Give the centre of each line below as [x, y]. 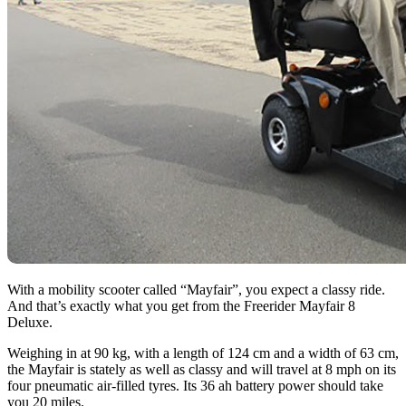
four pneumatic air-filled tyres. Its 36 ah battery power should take [195, 385]
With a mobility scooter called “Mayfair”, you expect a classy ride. [196, 289]
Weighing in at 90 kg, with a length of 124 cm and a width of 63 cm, [203, 353]
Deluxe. [30, 322]
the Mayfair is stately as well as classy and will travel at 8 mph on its [202, 369]
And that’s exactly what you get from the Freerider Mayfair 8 [181, 305]
